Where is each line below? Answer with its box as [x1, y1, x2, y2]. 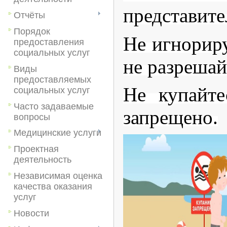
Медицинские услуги [14, 128, 101, 138]
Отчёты [14, 10, 45, 21]
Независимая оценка [14, 170, 102, 181]
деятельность [14, 155, 71, 165]
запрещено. [123, 106, 218, 129]
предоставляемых [14, 74, 91, 85]
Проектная [14, 144, 59, 155]
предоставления [14, 36, 84, 47]
